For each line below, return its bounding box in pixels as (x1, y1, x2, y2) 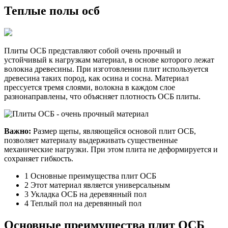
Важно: (4, 126, 31, 135)
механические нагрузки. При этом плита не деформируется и (4, 145, 218, 154)
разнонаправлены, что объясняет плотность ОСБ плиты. (4, 92, 201, 101)
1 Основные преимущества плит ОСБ (24, 171, 156, 180)
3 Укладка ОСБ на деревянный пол (24, 189, 147, 198)
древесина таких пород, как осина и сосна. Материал (4, 73, 189, 82)
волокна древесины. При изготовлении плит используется (4, 64, 208, 73)
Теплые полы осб (4, 4, 100, 17)
